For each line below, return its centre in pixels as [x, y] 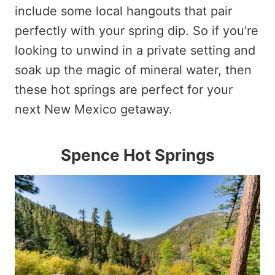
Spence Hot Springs [137, 155]
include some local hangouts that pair [123, 11]
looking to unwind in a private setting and [135, 51]
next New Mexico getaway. [94, 110]
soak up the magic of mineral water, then [133, 70]
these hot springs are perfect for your [124, 90]
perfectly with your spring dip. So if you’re [137, 31]
